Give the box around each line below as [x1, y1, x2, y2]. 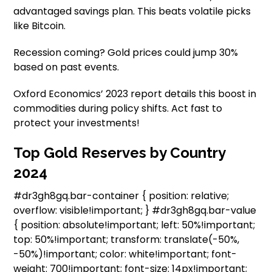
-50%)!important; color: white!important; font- [13, 246, 237, 261]
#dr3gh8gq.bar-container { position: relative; [13, 188, 229, 203]
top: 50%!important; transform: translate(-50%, [13, 232, 240, 246]
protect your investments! [13, 115, 140, 130]
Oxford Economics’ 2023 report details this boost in [13, 86, 257, 101]
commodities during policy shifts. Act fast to [13, 101, 223, 115]
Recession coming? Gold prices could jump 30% [13, 45, 239, 59]
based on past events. [13, 59, 120, 74]
